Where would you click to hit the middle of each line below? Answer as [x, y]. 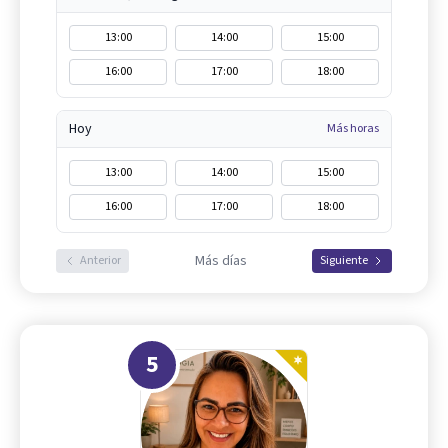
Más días [220, 260]
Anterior [100, 260]
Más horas [353, 128]
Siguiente [344, 260]
